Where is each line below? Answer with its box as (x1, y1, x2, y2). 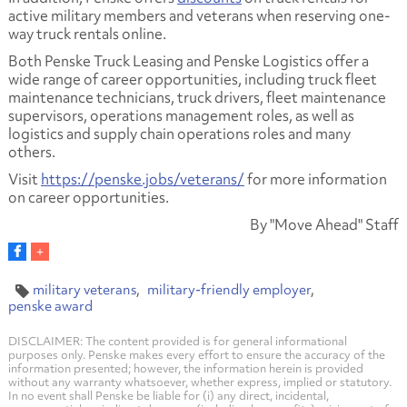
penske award (7, 296, 93, 315)
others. (7, 141, 55, 162)
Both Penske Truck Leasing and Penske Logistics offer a (7, 50, 369, 71)
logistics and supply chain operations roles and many (7, 123, 351, 144)
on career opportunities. (7, 186, 169, 207)
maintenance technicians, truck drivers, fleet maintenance (7, 86, 386, 107)
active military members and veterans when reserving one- (7, 5, 391, 25)
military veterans (32, 280, 136, 299)
